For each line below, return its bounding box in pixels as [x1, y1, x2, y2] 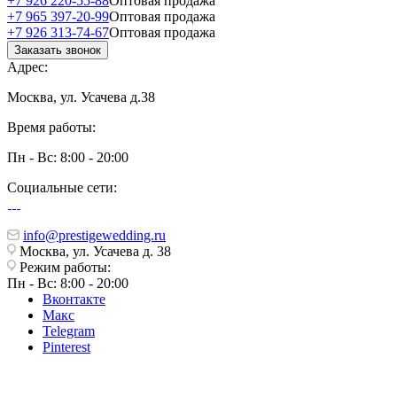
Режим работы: [19, 260, 111, 276]
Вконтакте [43, 292, 105, 307]
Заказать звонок [14, 43, 101, 58]
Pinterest [43, 339, 90, 355]
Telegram [43, 323, 95, 339]
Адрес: [7, 59, 48, 75]
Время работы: [7, 120, 96, 136]
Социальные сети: [7, 180, 117, 196]
